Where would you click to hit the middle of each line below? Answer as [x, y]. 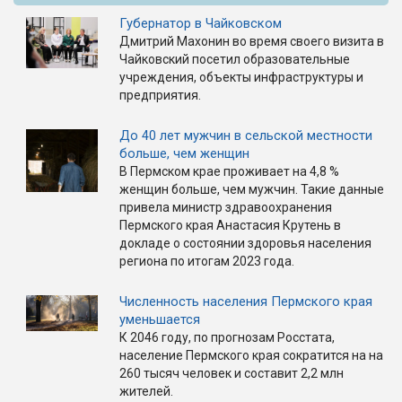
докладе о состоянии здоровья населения [245, 243]
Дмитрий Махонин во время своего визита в [252, 41]
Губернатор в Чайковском [201, 23]
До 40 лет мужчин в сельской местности [246, 135]
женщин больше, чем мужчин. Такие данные [252, 189]
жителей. [148, 391]
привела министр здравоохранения [226, 207]
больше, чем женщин [184, 153]
